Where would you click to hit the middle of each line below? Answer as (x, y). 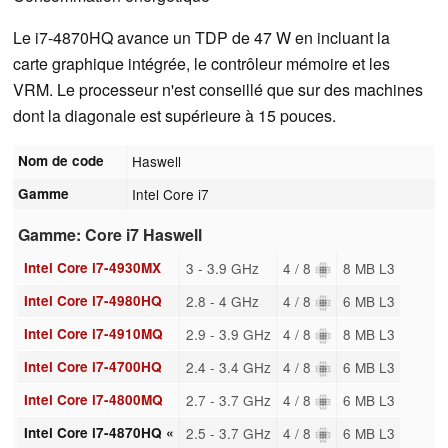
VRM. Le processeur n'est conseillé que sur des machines (218, 89)
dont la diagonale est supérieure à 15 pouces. (174, 115)
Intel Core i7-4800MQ (93, 399)
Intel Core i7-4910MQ (93, 333)
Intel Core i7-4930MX (92, 267)
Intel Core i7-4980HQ (92, 300)
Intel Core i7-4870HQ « (98, 432)
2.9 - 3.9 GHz (228, 333)
